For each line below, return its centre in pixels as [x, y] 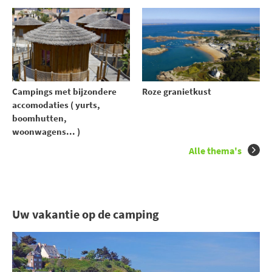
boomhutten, [39, 118]
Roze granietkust [177, 92]
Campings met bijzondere [64, 92]
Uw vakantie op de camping [86, 214]
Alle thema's [215, 151]
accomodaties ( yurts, [56, 105]
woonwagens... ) [46, 132]
